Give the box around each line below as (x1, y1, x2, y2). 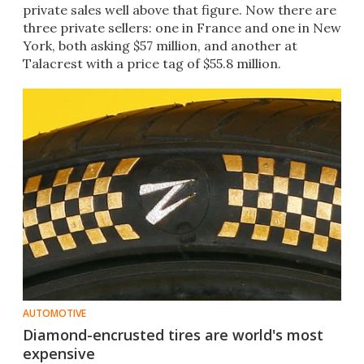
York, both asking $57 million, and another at (23, 37, 297, 54)
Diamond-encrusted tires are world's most (23, 325, 323, 345)
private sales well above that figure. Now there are (23, 2, 336, 19)
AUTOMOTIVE (23, 306, 86, 321)
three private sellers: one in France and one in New (23, 19, 341, 37)
